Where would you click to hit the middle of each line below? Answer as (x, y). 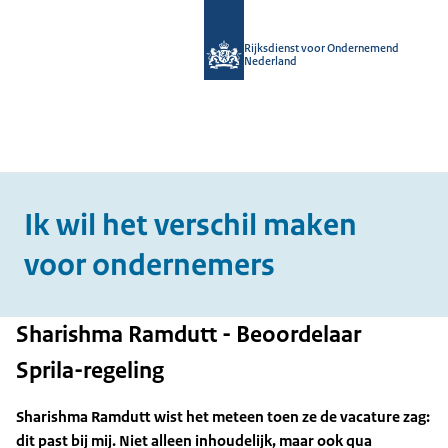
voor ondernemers (149, 265)
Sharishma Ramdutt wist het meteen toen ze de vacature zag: (223, 416)
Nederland (270, 61)
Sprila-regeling (90, 370)
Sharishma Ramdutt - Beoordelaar (188, 334)
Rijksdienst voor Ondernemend (321, 48)
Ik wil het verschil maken (190, 225)
